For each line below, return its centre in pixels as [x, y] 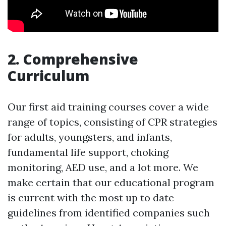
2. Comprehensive [73, 59]
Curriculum [48, 76]
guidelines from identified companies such [109, 213]
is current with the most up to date [91, 198]
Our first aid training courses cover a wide [108, 107]
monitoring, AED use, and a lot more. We [103, 167]
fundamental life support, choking [88, 152]
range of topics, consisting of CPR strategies [112, 122]
